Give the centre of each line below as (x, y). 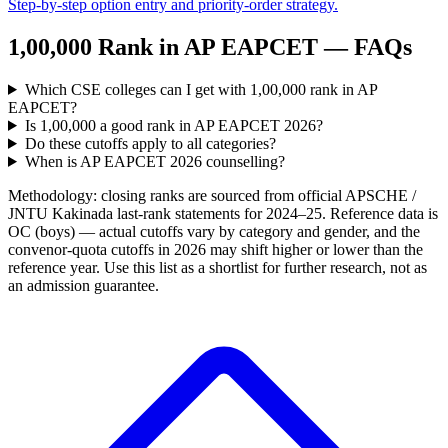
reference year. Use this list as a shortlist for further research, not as (217, 267)
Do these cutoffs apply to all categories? (150, 143)
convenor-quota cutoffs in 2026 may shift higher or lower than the (215, 249)
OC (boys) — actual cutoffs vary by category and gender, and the (214, 231)
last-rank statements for (191, 213)
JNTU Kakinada (60, 213)
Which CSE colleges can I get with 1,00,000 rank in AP (200, 89)
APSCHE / (380, 195)
